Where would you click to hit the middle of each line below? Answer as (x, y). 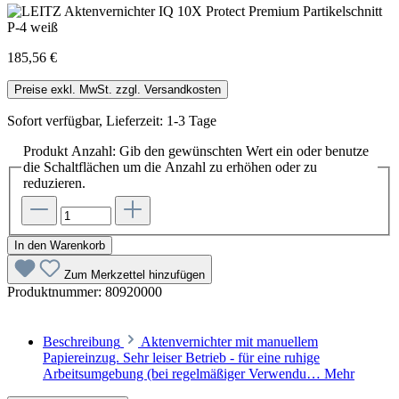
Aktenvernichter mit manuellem (229, 342)
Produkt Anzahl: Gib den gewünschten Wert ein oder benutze (196, 151)
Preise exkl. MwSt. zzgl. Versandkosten (118, 89)
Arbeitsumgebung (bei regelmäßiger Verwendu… (183, 374)
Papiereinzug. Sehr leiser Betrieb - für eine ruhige (181, 358)
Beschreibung (81, 342)
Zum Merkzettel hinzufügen (134, 275)
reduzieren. (54, 183)
